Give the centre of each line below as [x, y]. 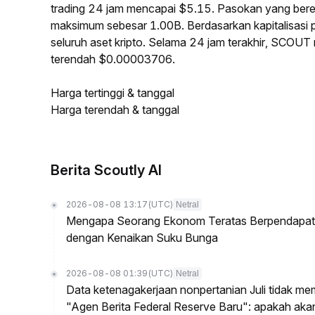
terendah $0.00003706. [113, 59]
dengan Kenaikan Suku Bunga [142, 238]
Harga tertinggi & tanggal [112, 93]
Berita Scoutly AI [106, 170]
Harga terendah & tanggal [115, 110]
